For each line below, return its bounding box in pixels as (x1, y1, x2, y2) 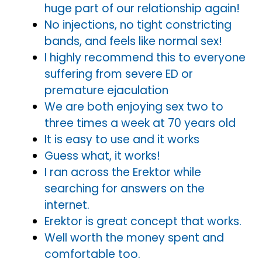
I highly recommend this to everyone (44, 49, 246, 65)
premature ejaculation (44, 82, 168, 98)
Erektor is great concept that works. (44, 213, 242, 229)
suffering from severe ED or (44, 65, 193, 82)
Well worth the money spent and (44, 229, 224, 246)
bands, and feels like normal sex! (44, 33, 222, 49)
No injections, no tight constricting (44, 16, 232, 33)
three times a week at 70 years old (44, 115, 236, 131)
